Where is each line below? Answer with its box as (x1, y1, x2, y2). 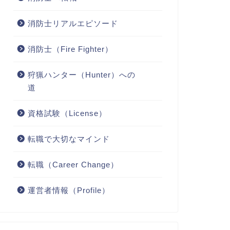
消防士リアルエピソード (27, 18, 118, 28)
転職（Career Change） (27, 160, 119, 169)
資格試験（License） (27, 108, 107, 118)
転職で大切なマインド (27, 134, 110, 143)
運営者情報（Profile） (27, 185, 110, 195)
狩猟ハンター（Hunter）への (27, 70, 136, 79)
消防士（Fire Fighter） (27, 44, 113, 53)
